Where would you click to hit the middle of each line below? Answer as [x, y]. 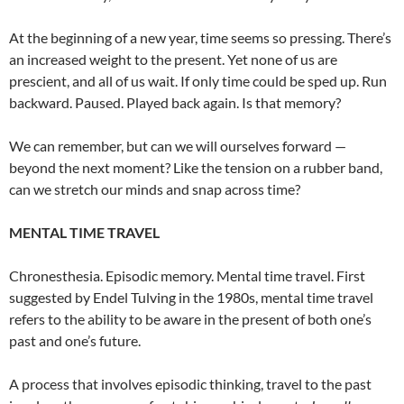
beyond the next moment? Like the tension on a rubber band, [196, 167]
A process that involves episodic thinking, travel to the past [190, 383]
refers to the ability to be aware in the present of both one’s [190, 318]
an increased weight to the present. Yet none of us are [173, 59]
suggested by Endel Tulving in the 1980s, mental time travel [191, 297]
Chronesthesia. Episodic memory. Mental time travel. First [187, 275]
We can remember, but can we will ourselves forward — [178, 145]
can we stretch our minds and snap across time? [155, 188]
